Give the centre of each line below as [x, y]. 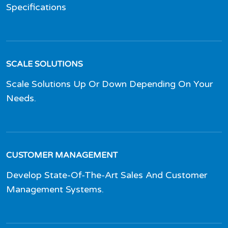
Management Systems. [55, 189]
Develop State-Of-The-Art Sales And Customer [107, 175]
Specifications [36, 7]
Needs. [21, 98]
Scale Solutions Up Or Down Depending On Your [109, 84]
